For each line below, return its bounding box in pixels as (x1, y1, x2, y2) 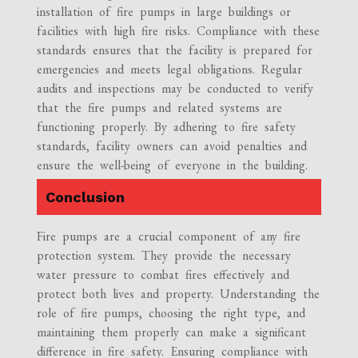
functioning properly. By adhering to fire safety (37, 118, 296, 136)
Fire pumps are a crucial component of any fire (37, 228, 301, 245)
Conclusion (46, 189, 125, 206)
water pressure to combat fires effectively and (37, 266, 290, 284)
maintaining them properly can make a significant (37, 324, 307, 341)
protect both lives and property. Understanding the (37, 285, 320, 303)
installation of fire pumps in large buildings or (37, 3, 292, 21)
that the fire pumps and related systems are (37, 99, 283, 117)
